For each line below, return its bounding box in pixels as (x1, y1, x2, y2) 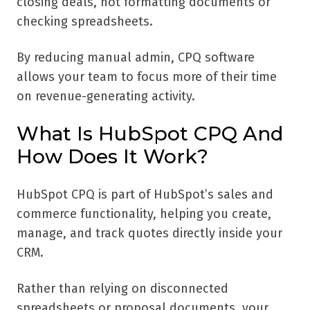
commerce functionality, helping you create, (17, 206, 271, 222)
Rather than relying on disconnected (17, 281, 228, 297)
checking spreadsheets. (17, 14, 153, 30)
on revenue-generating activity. (17, 89, 195, 104)
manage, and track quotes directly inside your (17, 226, 282, 241)
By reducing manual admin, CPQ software (17, 50, 255, 66)
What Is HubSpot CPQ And (17, 122, 283, 146)
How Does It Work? (17, 145, 208, 169)
